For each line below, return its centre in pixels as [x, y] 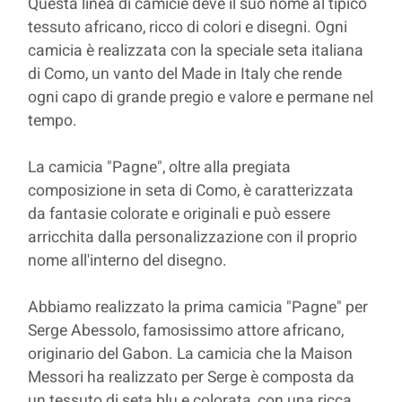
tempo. [57, 121]
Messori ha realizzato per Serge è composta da [192, 378]
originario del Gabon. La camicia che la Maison [191, 354]
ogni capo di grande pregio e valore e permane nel [201, 98]
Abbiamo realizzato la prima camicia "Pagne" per [198, 308]
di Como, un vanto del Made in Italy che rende [185, 74]
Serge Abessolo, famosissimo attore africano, [186, 331]
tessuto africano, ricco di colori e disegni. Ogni [188, 28]
